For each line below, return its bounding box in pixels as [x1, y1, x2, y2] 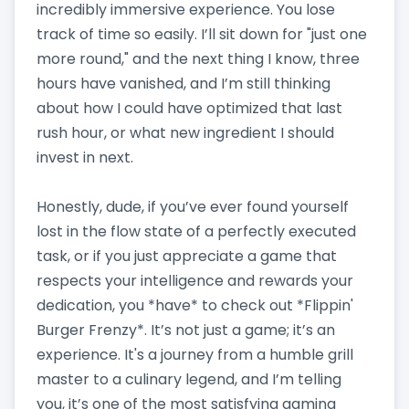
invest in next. [37, 146, 133, 168]
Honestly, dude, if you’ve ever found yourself [37, 195, 349, 217]
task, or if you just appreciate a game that [37, 245, 337, 267]
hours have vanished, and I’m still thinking [37, 72, 330, 94]
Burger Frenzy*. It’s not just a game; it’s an [37, 319, 335, 341]
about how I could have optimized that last [37, 97, 342, 119]
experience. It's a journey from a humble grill [37, 343, 353, 365]
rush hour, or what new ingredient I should [37, 121, 334, 143]
